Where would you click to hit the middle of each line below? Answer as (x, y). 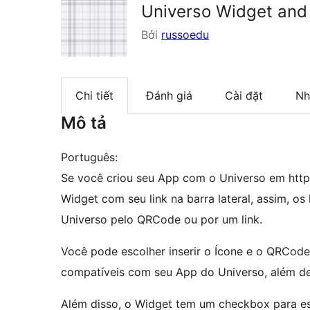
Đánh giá (169, 96)
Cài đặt (244, 96)
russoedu (185, 35)
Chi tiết (94, 96)
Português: (89, 157)
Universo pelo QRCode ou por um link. (162, 220)
